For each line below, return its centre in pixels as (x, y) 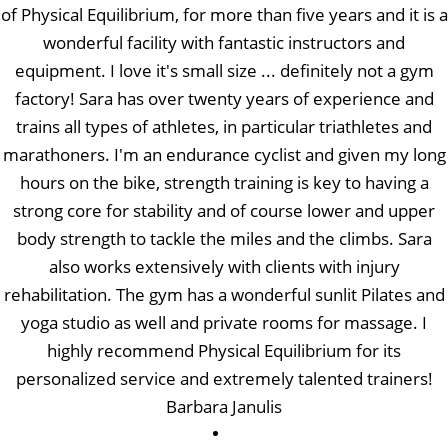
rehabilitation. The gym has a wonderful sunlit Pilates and (224, 294)
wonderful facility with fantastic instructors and (224, 42)
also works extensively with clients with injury (224, 266)
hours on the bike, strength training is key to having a (224, 182)
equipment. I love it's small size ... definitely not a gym (224, 70)
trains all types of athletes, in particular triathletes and (224, 126)
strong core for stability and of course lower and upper (224, 210)
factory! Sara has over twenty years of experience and (224, 98)
